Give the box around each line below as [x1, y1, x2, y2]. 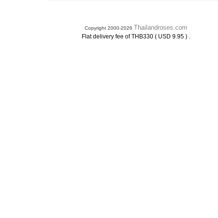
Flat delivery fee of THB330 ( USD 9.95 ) [81, 33, 189, 40]
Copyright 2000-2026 [85, 25, 134, 31]
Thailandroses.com [134, 24, 187, 31]
